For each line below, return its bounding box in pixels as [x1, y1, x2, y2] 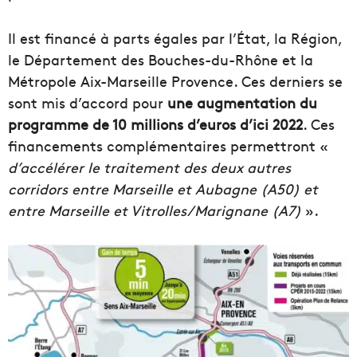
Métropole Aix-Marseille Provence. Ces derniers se [8, 71, 343, 92]
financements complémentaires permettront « [8, 135, 328, 156]
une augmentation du [167, 92, 317, 113]
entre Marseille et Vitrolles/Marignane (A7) [8, 200, 305, 221]
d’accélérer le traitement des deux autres [8, 157, 291, 178]
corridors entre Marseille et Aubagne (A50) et [8, 178, 318, 199]
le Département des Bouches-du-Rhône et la [8, 49, 313, 70]
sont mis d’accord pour [8, 92, 167, 113]
